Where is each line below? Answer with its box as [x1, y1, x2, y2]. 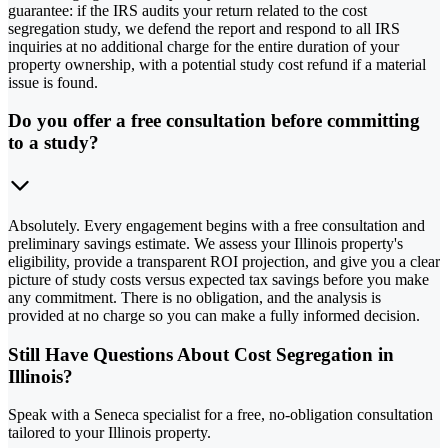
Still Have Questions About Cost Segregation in [8, 343, 394, 365]
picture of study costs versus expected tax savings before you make [8, 270, 429, 288]
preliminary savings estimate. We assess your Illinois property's [8, 234, 403, 252]
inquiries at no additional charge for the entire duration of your [8, 37, 399, 55]
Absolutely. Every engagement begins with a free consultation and [8, 216, 425, 234]
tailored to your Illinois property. [8, 424, 211, 442]
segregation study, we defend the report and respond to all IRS [8, 19, 400, 37]
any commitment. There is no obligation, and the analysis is [8, 288, 381, 306]
